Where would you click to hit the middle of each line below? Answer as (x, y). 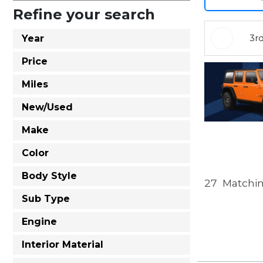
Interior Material (63, 245)
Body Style (49, 176)
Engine (39, 222)
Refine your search (84, 14)
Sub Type (46, 199)
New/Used (47, 107)
